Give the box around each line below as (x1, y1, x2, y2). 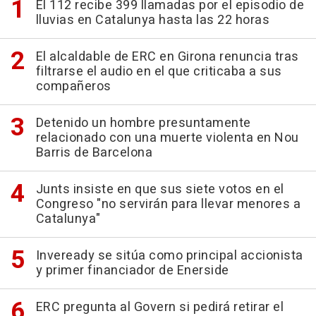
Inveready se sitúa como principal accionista (35, 246, 303, 265)
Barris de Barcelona (35, 143, 152, 162)
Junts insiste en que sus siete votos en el (35, 180, 284, 199)
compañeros (35, 77, 111, 96)
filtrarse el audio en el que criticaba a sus (35, 62, 282, 81)
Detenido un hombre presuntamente (35, 114, 251, 133)
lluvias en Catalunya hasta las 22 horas (35, 11, 269, 30)
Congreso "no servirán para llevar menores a (35, 195, 300, 214)
